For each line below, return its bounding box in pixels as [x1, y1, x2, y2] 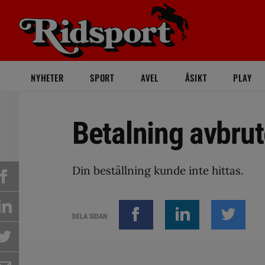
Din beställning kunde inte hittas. [72, 163, 244, 177]
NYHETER [31, 71, 64, 84]
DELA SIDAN [72, 212, 107, 221]
